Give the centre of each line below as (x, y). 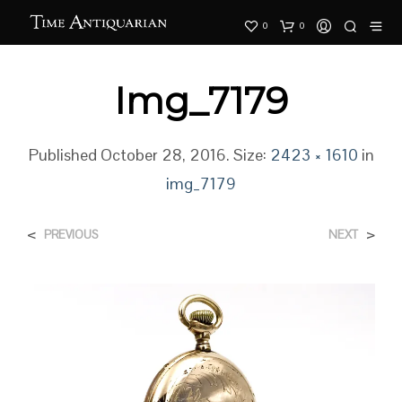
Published (64, 154)
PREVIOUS (71, 234)
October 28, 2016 (163, 154)
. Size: (248, 154)
